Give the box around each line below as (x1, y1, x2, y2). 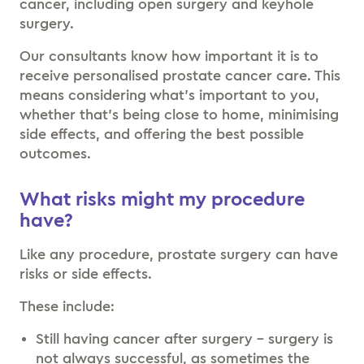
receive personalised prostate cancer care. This (19, 67, 340, 83)
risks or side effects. (19, 266, 156, 281)
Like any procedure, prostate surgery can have (19, 246, 338, 262)
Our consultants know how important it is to (19, 48, 318, 63)
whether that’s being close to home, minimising (19, 106, 339, 122)
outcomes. (19, 145, 91, 161)
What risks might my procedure (19, 189, 305, 210)
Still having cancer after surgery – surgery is (36, 331, 333, 346)
